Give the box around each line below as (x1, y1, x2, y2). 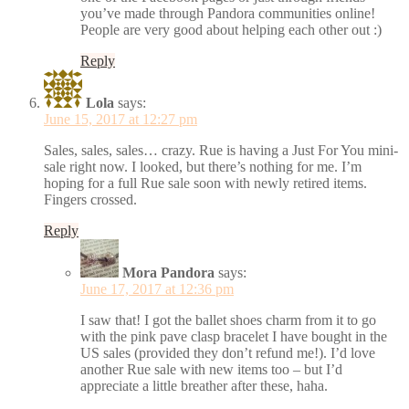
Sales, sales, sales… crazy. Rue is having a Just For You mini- (44, 142, 398, 158)
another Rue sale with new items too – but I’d (80, 361, 342, 377)
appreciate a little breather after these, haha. (80, 377, 328, 393)
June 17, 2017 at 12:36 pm (80, 280, 234, 297)
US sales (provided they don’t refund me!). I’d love (80, 344, 375, 361)
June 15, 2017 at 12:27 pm (44, 110, 197, 127)
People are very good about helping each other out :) (80, 21, 382, 37)
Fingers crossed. (44, 191, 137, 207)
